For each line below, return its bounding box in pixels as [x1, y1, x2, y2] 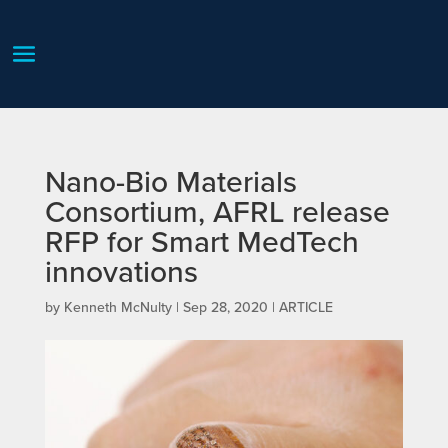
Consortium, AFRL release [44, 189, 390, 232]
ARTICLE [278, 296, 333, 317]
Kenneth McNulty [63, 296, 172, 317]
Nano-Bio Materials [44, 159, 297, 202]
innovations [44, 249, 198, 292]
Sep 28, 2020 [182, 296, 268, 317]
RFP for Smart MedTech [44, 219, 359, 262]
